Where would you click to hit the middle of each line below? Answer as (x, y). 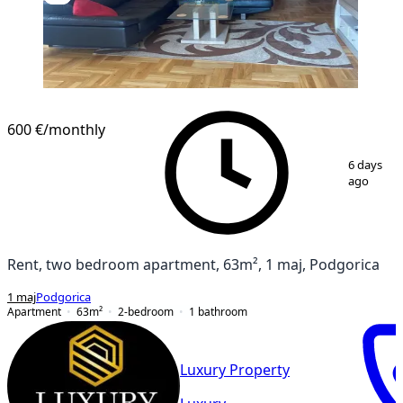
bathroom (223, 311)
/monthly (74, 129)
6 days (366, 165)
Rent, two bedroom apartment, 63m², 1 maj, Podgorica (193, 264)
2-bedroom (146, 311)
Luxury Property (235, 370)
